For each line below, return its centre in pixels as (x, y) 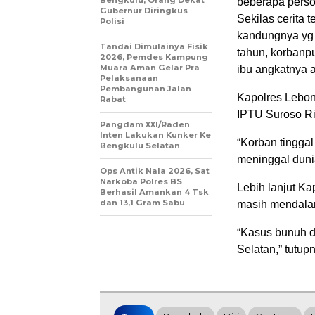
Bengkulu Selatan (140, 146)
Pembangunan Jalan (146, 89)
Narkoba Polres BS (141, 182)
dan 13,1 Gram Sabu (142, 203)
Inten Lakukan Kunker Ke (155, 135)
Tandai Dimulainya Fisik (154, 47)
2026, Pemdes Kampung (154, 57)
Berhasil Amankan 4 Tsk (154, 192)
